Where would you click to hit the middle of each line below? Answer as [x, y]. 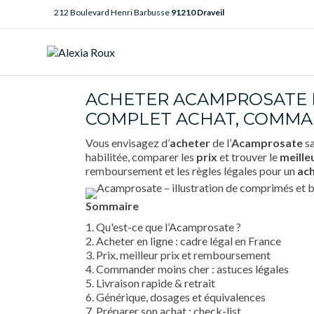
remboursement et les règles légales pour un [191, 171]
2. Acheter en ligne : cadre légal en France [183, 241]
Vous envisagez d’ [128, 143]
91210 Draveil [198, 12]
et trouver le [248, 157]
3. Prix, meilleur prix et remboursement [178, 255]
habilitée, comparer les [141, 157]
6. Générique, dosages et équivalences [176, 297]
